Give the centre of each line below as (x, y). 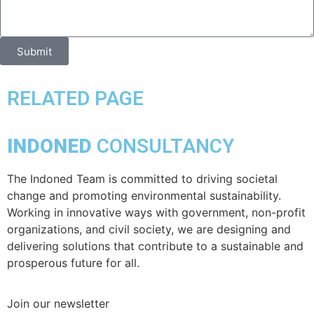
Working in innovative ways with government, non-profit (156, 213)
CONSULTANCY (163, 146)
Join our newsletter (58, 304)
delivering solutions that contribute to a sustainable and (155, 246)
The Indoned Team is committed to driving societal (142, 179)
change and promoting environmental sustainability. (144, 196)
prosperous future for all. (73, 263)
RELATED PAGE (75, 99)
